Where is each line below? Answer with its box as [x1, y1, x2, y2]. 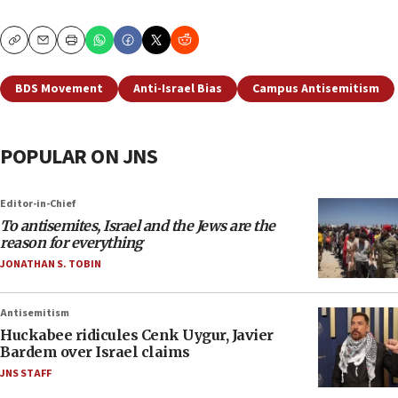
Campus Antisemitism [252, 80, 379, 99]
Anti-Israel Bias [133, 80, 222, 99]
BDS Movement [15, 80, 103, 99]
